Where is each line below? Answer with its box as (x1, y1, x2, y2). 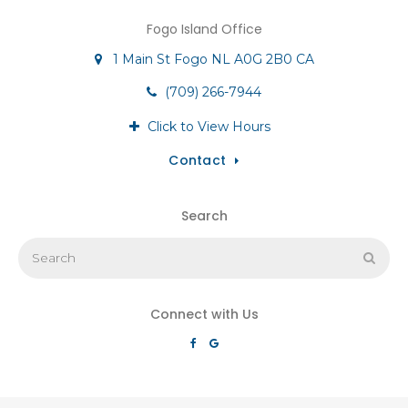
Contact (168, 150, 227, 169)
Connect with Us (149, 304, 259, 323)
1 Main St (112, 50, 170, 67)
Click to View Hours (147, 117, 270, 135)
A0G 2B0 (233, 50, 292, 67)
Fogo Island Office (146, 19, 262, 38)
